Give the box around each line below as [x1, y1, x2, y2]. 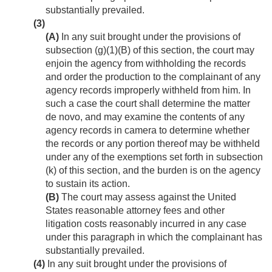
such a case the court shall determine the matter [46, 98, 250, 109]
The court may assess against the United [59, 192, 236, 203]
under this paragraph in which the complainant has [46, 232, 262, 243]
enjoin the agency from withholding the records [46, 58, 246, 69]
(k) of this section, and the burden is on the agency [46, 165, 260, 176]
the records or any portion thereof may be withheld [46, 138, 260, 149]
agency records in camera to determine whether [46, 125, 250, 136]
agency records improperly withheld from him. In [46, 85, 251, 96]
